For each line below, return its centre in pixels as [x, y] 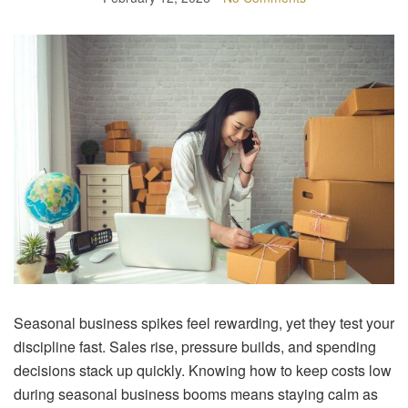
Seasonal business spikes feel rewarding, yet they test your [204, 322]
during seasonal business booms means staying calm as [196, 393]
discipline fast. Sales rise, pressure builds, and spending [195, 346]
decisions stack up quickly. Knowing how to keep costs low [203, 370]
